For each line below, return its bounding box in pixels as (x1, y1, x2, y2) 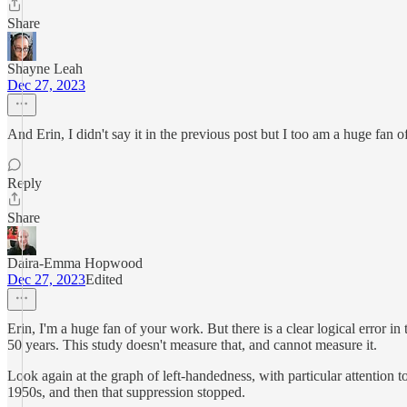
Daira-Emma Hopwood (7, 255, 143, 271)
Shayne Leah (7, 61, 83, 76)
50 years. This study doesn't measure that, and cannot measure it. (7, 337, 377, 352)
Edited (85, 272, 123, 287)
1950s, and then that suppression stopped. (7, 384, 245, 400)
